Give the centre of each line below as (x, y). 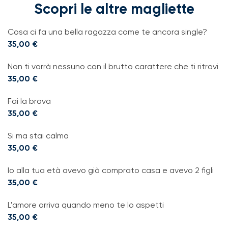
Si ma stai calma (38, 135)
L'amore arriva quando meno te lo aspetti (86, 205)
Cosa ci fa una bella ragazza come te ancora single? (107, 32)
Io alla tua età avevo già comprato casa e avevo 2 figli (111, 170)
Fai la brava (29, 101)
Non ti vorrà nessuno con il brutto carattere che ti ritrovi (113, 66)
